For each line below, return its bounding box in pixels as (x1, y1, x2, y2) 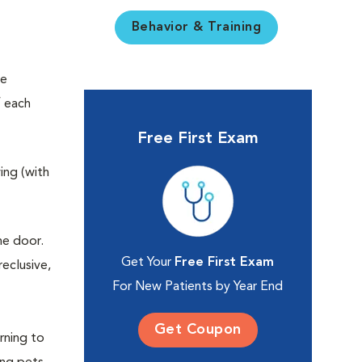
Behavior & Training (131, 21, 261, 34)
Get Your (121, 256, 175, 269)
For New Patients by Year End (112, 280, 284, 293)
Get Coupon (154, 322, 242, 337)
